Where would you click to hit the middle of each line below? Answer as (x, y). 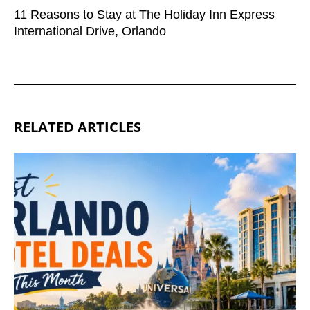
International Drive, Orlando (90, 31)
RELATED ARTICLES (77, 127)
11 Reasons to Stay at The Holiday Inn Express (144, 15)
